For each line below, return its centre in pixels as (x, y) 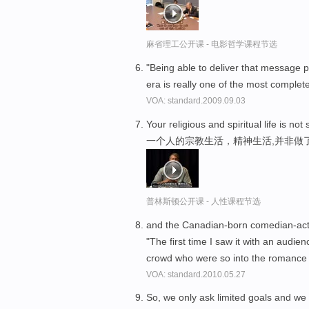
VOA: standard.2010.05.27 (196, 274)
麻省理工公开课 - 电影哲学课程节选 (212, 44)
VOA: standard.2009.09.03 (196, 100)
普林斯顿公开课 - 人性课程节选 (203, 201)
